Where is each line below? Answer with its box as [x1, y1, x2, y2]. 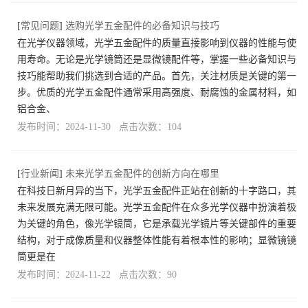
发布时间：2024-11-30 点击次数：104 [17, 122, 181, 133]
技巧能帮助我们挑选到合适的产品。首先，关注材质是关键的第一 [17, 71, 296, 82]
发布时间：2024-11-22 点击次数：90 [17, 269, 177, 280]
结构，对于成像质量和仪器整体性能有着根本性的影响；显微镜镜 [17, 235, 296, 246]
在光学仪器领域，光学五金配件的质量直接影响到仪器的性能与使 [17, 38, 296, 49]
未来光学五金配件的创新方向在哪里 [65, 168, 219, 179]
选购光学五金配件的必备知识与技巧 [65, 21, 219, 32]
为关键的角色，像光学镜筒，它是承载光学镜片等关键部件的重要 [17, 219, 296, 230]
